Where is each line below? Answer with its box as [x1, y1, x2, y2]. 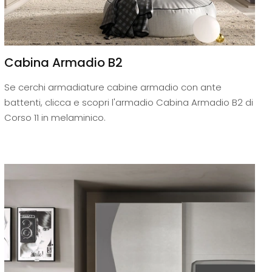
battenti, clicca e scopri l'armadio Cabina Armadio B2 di [4, 96, 253, 109]
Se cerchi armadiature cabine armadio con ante [4, 81, 222, 94]
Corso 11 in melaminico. [4, 111, 106, 124]
